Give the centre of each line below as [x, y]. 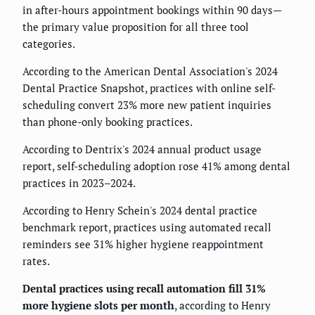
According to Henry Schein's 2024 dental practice [140, 210]
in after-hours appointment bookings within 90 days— [152, 9]
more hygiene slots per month [98, 305]
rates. [36, 261]
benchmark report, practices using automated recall [147, 227]
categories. [49, 43]
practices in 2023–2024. [79, 182]
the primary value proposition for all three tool [136, 26]
